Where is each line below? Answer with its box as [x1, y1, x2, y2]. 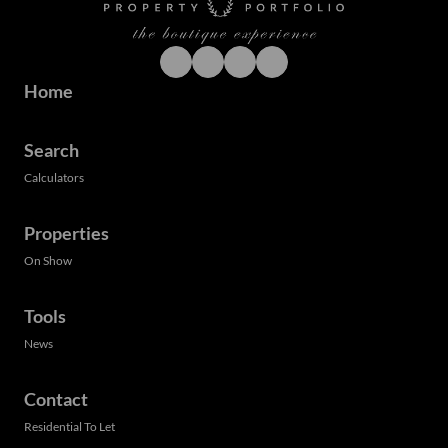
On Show [24, 253, 72, 269]
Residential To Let [24, 419, 115, 435]
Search [24, 139, 79, 162]
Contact [24, 388, 88, 411]
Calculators [24, 170, 84, 186]
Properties [24, 222, 109, 245]
